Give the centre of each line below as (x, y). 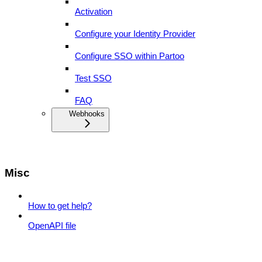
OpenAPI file (52, 225)
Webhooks (87, 114)
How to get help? (60, 205)
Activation (94, 12)
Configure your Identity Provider (135, 34)
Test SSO (93, 78)
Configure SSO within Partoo (130, 56)
